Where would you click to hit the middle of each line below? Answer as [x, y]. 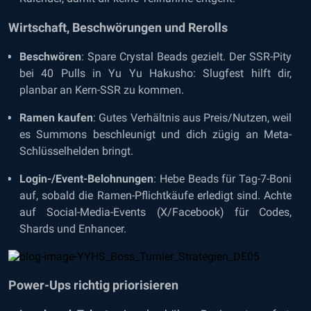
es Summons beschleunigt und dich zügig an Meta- [155, 134]
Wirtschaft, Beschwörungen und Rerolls [118, 27]
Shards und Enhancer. [73, 229]
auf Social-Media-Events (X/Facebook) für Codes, [155, 212]
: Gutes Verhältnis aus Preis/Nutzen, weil [193, 118]
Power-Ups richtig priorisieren [93, 285]
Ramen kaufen [57, 118]
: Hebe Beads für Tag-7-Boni [222, 179]
